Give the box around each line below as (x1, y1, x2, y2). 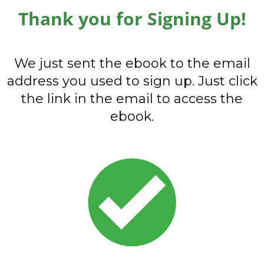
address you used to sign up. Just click (6, 73, 258, 89)
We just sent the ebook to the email (14, 55, 250, 71)
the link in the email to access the (21, 91, 243, 107)
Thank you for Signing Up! (18, 6, 246, 31)
